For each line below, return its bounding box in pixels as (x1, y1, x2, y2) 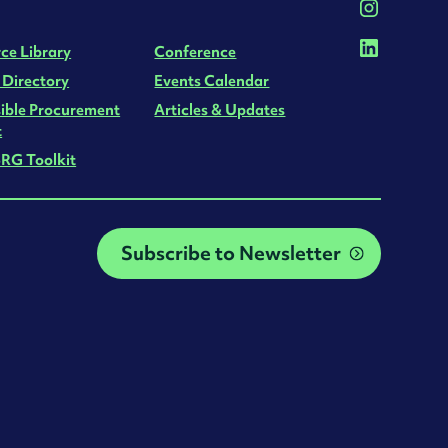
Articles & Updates (154, 99, 286, 119)
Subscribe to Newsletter (120, 239, 341, 265)
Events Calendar (154, 70, 270, 90)
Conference (154, 41, 237, 61)
